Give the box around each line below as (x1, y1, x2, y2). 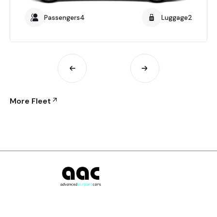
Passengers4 (44, 13, 85, 22)
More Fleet (10, 96, 51, 107)
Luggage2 (161, 13, 192, 22)
